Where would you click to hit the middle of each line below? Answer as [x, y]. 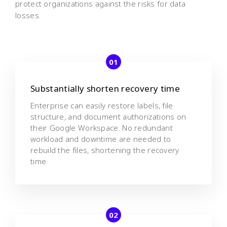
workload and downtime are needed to [101, 139]
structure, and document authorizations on [108, 116]
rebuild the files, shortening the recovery [105, 150]
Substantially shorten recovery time [105, 88]
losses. [28, 15]
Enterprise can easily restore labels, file [102, 105]
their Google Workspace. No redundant [102, 127]
